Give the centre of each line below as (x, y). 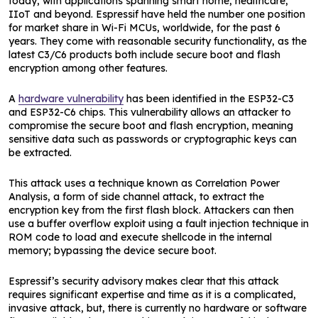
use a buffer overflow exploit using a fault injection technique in (159, 224)
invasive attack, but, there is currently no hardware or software (158, 308)
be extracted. (40, 153)
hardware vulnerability (71, 99)
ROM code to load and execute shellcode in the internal (140, 237)
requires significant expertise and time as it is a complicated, (152, 295)
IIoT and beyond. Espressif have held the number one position (157, 14)
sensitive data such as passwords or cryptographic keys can (153, 139)
